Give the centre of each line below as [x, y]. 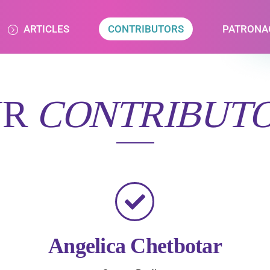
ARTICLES [45, 29]
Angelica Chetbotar [135, 246]
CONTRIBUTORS [146, 29]
